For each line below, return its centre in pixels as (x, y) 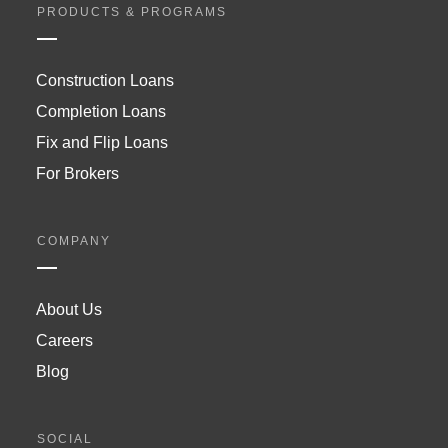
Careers (64, 341)
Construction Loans (105, 81)
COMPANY (74, 241)
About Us (69, 310)
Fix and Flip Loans (102, 143)
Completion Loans (101, 112)
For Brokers (77, 174)
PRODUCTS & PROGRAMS (132, 12)
